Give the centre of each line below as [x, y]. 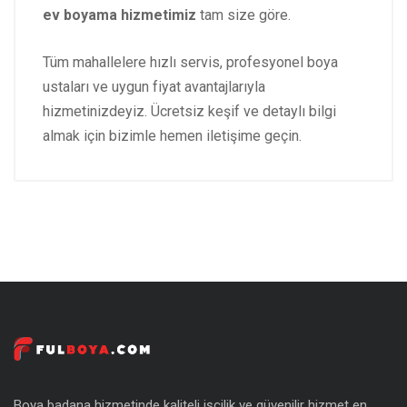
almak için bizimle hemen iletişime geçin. [172, 136]
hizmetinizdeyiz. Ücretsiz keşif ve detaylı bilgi [189, 112]
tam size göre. [243, 15]
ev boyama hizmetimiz [119, 15]
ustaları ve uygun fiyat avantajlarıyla [154, 87]
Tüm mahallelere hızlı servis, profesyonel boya [190, 63]
